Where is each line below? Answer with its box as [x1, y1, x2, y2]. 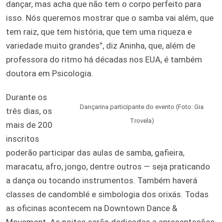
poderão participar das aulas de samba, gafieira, [6, 147, 184, 158]
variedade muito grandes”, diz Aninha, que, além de [6, 40, 195, 51]
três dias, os [6, 106, 52, 116]
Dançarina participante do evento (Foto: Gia [80, 103, 204, 111]
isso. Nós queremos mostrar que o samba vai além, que [6, 12, 214, 23]
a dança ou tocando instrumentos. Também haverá [6, 175, 197, 185]
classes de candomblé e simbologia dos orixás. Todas [6, 189, 209, 199]
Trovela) [129, 117, 154, 125]
